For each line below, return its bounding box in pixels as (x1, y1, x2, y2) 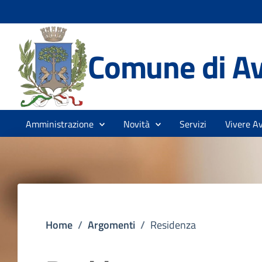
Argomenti (88, 217, 135, 233)
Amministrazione (26, 117, 94, 131)
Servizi (180, 117, 206, 131)
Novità (123, 117, 150, 131)
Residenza (150, 217, 196, 233)
